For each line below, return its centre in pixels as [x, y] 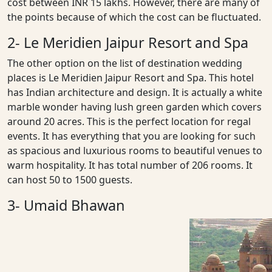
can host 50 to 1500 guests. [70, 179]
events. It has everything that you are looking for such [131, 136]
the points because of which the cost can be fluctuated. [134, 17]
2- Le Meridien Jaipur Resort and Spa [128, 42]
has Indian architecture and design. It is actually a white [135, 92]
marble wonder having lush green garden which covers [134, 107]
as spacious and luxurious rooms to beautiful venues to [135, 150]
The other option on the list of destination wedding [125, 63]
